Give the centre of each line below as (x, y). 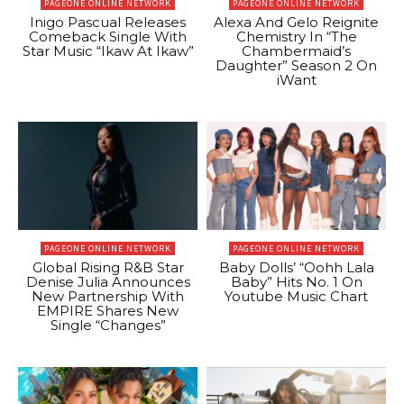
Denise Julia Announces (108, 281)
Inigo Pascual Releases (108, 23)
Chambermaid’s (296, 51)
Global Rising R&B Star (108, 267)
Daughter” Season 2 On (296, 66)
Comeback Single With (108, 37)
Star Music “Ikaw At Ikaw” (108, 51)
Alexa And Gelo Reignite (296, 23)
